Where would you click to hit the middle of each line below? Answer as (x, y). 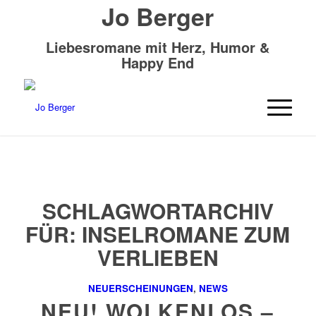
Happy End (158, 62)
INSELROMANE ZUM (186, 234)
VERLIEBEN (158, 257)
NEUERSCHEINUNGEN (140, 288)
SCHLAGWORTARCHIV (158, 211)
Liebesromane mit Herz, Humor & (158, 47)
